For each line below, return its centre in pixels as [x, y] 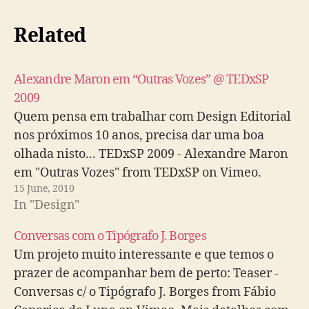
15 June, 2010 [44, 189]
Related [50, 36]
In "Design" [47, 205]
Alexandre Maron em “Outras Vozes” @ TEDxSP [141, 80]
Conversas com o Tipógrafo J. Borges [110, 236]
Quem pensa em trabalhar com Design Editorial [152, 117]
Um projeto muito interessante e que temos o [144, 255]
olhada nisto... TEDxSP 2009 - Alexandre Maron [151, 154]
